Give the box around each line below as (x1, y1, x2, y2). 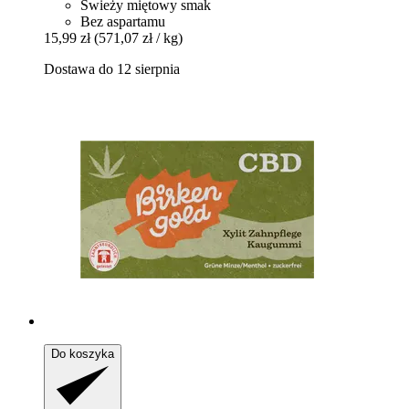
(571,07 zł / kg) (94, 29, 183, 46)
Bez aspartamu (80, 13, 165, 29)
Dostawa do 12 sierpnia (44, 60, 180, 77)
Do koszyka (51, 346, 114, 361)
